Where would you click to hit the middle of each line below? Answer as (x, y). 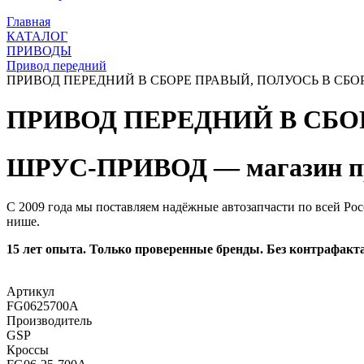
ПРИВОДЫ (39, 51)
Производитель (49, 321)
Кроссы (28, 350)
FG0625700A (43, 306)
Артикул (30, 292)
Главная (28, 22)
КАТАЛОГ (37, 36)
